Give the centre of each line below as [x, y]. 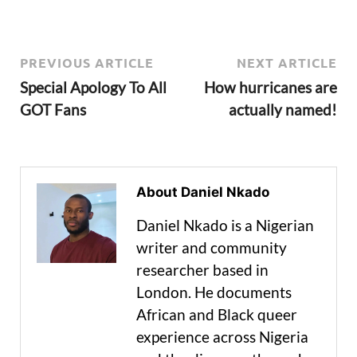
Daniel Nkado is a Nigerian [225, 226]
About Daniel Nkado [203, 192]
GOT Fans [53, 110]
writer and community [212, 248]
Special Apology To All [93, 88]
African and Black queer [217, 315]
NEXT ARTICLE [287, 63]
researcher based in [202, 270]
